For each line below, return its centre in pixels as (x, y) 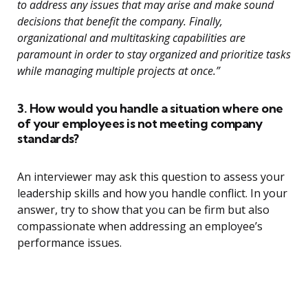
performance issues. (69, 243)
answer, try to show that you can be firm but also (143, 210)
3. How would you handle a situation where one (150, 109)
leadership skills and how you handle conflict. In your (152, 194)
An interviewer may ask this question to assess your (151, 177)
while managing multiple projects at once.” (119, 71)
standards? (48, 139)
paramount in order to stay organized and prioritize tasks (154, 55)
